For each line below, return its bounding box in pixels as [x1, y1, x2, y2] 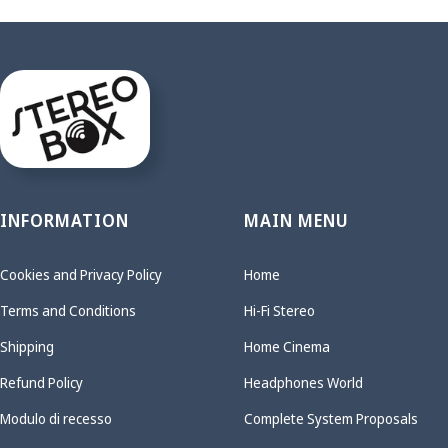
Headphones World [244, 372, 363, 392]
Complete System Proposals [244, 408, 418, 428]
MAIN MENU [244, 208, 349, 232]
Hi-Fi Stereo [244, 300, 315, 320]
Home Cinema [244, 336, 330, 356]
